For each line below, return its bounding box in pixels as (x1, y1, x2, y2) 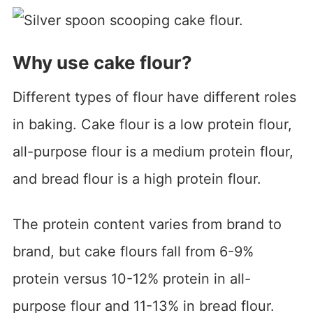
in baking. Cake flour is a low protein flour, (12, 115, 292, 133)
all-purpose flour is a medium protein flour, (12, 143, 293, 160)
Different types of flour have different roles (12, 88, 296, 105)
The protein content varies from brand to (12, 215, 282, 233)
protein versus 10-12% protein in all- (12, 270, 251, 287)
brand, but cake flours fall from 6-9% (12, 242, 254, 260)
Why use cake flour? (12, 51, 192, 73)
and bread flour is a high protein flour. (12, 170, 261, 187)
